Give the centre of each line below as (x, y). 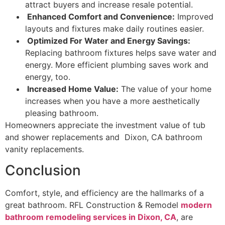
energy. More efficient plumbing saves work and (117, 65)
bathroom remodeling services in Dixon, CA (91, 217)
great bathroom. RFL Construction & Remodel (93, 205)
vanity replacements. (44, 149)
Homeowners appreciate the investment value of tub (105, 125)
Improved (194, 16)
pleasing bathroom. (62, 113)
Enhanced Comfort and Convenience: (100, 16)
